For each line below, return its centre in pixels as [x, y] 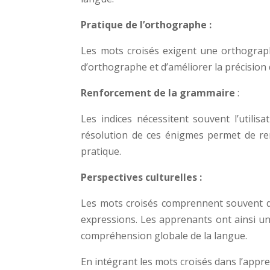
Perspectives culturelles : [142, 177]
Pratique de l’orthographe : [146, 24]
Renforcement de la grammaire [158, 93]
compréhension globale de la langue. [164, 235]
